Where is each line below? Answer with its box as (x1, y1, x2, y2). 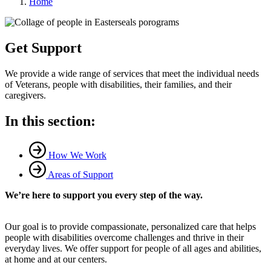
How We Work (48, 149, 106, 160)
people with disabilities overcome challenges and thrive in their (5, 232, 244, 243)
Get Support (5, 39, 82, 56)
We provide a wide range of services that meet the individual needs (5, 68, 259, 79)
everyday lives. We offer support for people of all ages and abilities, (5, 243, 261, 253)
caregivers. (5, 90, 46, 100)
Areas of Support (48, 169, 113, 180)
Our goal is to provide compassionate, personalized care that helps (5, 221, 256, 232)
